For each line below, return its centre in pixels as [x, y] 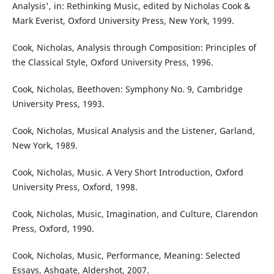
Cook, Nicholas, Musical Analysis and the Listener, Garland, [133, 131]
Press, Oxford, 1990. [53, 229]
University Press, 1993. [58, 104]
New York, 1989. [45, 146]
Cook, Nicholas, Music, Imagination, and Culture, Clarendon [135, 214]
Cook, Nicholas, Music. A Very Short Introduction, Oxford [128, 172]
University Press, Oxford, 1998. [75, 187]
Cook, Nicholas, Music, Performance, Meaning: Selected [126, 256]
